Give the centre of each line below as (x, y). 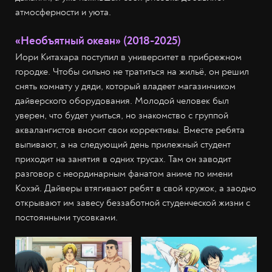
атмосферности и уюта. (63, 12)
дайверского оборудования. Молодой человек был (122, 101)
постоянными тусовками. (66, 218)
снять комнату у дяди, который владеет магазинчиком (125, 87)
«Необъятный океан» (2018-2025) (98, 41)
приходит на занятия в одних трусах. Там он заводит (123, 159)
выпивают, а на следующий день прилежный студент (123, 145)
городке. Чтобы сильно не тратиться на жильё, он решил (132, 72)
